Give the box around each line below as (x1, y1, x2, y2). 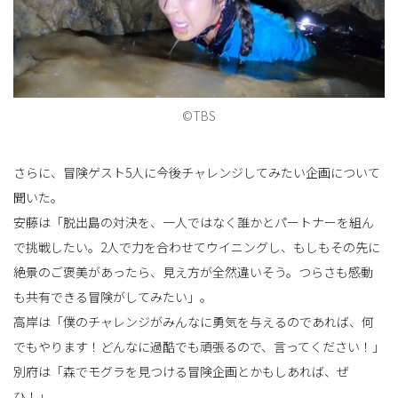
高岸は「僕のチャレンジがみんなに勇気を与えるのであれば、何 (13, 312, 374, 330)
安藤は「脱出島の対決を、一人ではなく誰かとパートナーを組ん (13, 212, 374, 231)
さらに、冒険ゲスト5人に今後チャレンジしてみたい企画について (13, 163, 380, 181)
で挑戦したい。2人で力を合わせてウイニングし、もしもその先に (13, 237, 380, 256)
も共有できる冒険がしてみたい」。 (13, 287, 212, 306)
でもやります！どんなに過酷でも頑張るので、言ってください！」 (13, 337, 385, 355)
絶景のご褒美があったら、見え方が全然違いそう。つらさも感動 (13, 262, 373, 281)
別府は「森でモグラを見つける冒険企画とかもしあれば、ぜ (13, 362, 349, 380)
